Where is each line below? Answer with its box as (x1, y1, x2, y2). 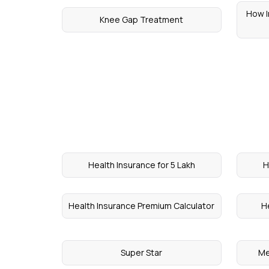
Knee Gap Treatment (100, 14, 184, 25)
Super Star (121, 247, 163, 258)
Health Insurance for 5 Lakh (88, 159, 195, 171)
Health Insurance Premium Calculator (68, 200, 215, 211)
